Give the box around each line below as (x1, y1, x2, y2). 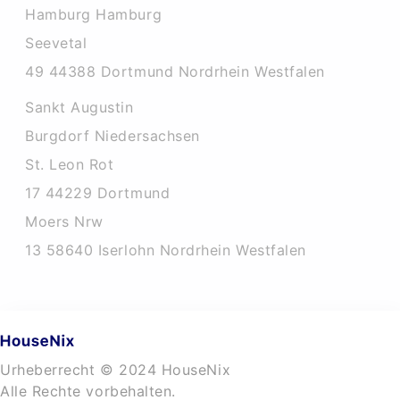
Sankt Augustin (25, 98, 134, 116)
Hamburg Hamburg (25, 5, 162, 23)
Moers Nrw (25, 212, 104, 230)
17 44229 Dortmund (25, 184, 171, 202)
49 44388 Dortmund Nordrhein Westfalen (25, 62, 325, 80)
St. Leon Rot (25, 155, 114, 173)
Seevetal (25, 34, 87, 52)
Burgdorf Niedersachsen (25, 127, 200, 145)
